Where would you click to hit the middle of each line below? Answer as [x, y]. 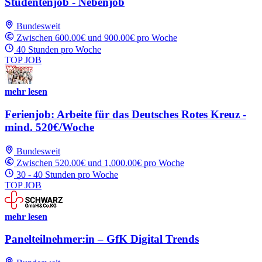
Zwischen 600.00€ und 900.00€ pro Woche [97, 38]
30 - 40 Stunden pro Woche [67, 174]
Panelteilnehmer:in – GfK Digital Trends [102, 239]
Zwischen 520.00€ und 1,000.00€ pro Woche [100, 163]
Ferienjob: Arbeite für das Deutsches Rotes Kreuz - [125, 114]
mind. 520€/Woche [49, 127]
